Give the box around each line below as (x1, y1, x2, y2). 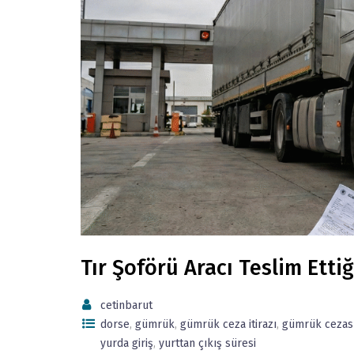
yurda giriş (100, 337, 153, 351)
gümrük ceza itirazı (180, 318, 277, 332)
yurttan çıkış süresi (159, 337, 256, 351)
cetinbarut (100, 299, 153, 313)
